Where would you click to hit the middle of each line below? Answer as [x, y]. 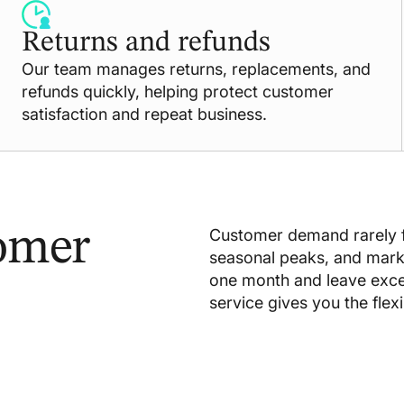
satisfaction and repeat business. [144, 114]
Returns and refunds [146, 43]
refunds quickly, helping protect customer [177, 91]
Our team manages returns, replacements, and [196, 69]
